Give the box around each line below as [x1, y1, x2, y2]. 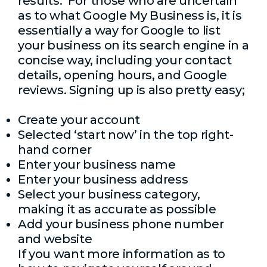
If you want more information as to [18, 247, 226, 261]
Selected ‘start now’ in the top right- [18, 128, 234, 142]
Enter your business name [18, 157, 176, 172]
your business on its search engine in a [18, 38, 249, 52]
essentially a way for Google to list [18, 23, 221, 38]
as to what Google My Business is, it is [18, 8, 242, 23]
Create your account [18, 113, 140, 127]
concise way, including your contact [18, 53, 232, 67]
